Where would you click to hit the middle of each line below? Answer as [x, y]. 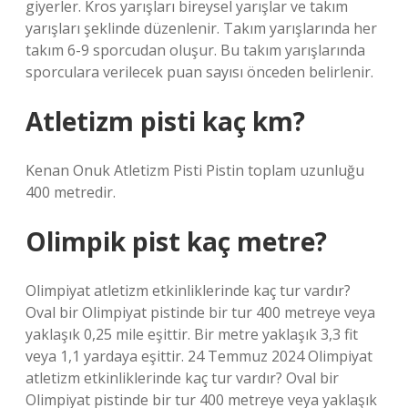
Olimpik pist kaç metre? [176, 241]
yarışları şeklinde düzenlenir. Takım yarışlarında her [201, 28]
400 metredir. [71, 192]
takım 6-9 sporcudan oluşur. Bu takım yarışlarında [195, 50]
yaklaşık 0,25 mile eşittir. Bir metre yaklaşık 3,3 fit [192, 334]
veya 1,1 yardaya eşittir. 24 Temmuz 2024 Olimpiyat [199, 356]
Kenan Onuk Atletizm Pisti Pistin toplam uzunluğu [195, 170]
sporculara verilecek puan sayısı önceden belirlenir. [199, 72]
